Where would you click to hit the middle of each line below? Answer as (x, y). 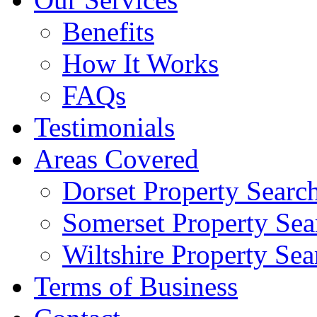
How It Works (140, 63)
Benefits (108, 31)
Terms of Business (136, 286)
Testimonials (104, 127)
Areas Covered (116, 158)
